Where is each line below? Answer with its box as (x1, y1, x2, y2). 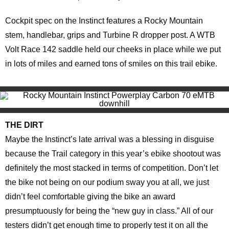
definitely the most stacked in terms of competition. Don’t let (5, 164, 218, 172)
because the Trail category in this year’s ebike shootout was (5, 149, 221, 158)
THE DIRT (5, 121, 43, 129)
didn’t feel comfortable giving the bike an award (5, 192, 175, 201)
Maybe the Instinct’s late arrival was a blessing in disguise (5, 135, 214, 144)
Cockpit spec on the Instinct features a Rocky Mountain (5, 16, 203, 25)
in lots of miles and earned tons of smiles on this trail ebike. (5, 59, 217, 68)
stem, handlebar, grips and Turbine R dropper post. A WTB (5, 31, 215, 39)
